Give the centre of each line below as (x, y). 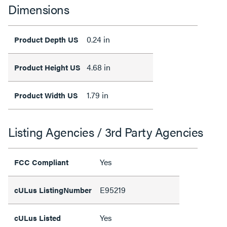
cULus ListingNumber (54, 190)
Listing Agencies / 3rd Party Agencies (106, 131)
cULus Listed (39, 217)
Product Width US (46, 95)
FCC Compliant (41, 162)
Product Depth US (46, 39)
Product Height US (47, 67)
